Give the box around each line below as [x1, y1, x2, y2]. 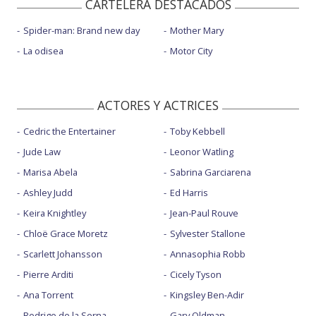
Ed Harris [169, 186, 208, 200]
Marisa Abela [23, 166, 78, 179]
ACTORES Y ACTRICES [97, 97, 219, 114]
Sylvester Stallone [169, 227, 245, 241]
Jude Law [23, 145, 61, 159]
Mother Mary [169, 24, 224, 37]
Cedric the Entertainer [23, 125, 116, 138]
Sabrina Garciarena [169, 166, 251, 179]
